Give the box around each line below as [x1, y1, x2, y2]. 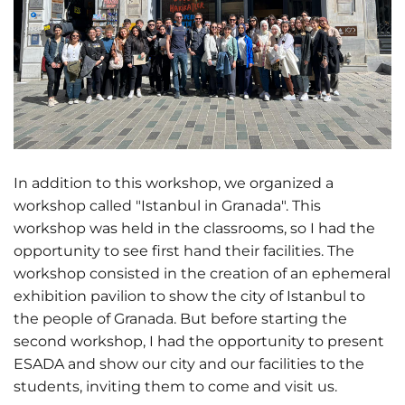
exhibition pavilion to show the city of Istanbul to [14, 287, 365, 306]
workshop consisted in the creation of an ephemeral [14, 265, 391, 283]
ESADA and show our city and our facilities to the [14, 355, 364, 373]
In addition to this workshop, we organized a [14, 174, 334, 193]
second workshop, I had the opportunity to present [14, 333, 384, 351]
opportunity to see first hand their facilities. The [14, 242, 354, 260]
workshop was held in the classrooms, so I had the [14, 220, 375, 238]
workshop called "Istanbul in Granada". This [14, 197, 321, 215]
